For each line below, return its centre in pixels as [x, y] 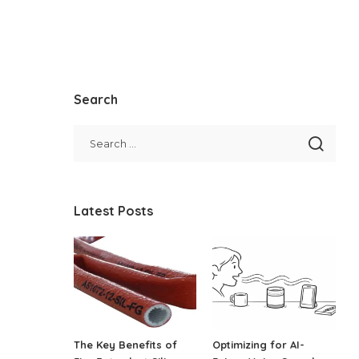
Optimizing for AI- [259, 345]
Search [96, 100]
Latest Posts [114, 211]
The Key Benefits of [126, 345]
